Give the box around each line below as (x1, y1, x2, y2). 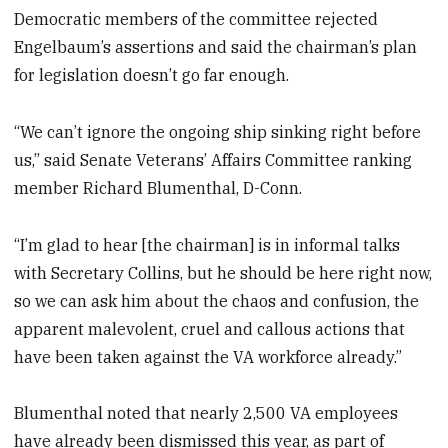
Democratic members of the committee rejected (14, 9, 379, 30)
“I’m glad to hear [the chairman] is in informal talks (14, 234, 401, 255)
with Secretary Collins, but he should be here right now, (14, 262, 433, 283)
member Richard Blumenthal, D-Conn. (14, 177, 303, 198)
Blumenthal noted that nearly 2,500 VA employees (14, 403, 399, 424)
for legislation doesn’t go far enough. (14, 65, 290, 86)
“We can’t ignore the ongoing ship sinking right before (14, 121, 422, 142)
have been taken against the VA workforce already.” (14, 346, 403, 367)
